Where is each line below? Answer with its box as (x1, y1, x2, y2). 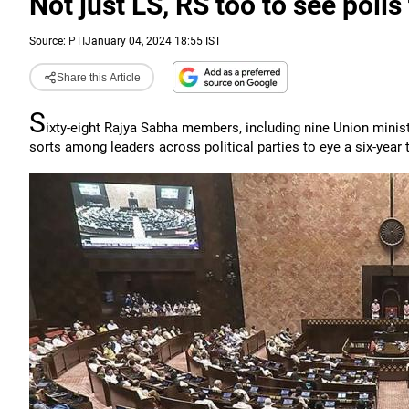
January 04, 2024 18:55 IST (85, 35, 221, 47)
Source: (29, 35, 68, 47)
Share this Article (56, 70, 141, 84)
